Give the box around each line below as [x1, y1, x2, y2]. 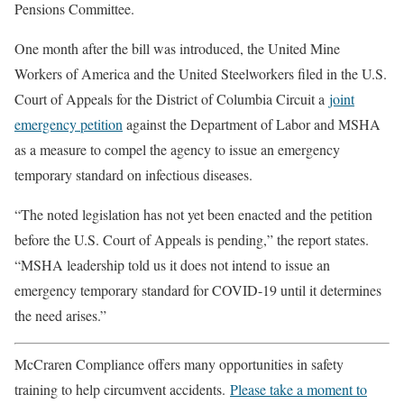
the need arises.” [14, 306, 106, 325]
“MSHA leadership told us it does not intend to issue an [14, 255, 330, 274]
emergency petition [14, 115, 123, 133]
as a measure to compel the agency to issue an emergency [14, 140, 340, 159]
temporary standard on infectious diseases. [14, 165, 252, 184]
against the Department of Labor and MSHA [123, 115, 381, 133]
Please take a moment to [230, 380, 367, 399]
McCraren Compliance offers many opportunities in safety [14, 354, 344, 373]
